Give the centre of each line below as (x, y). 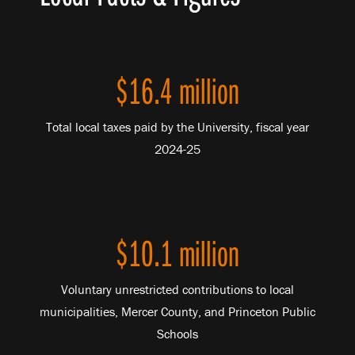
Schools (177, 333)
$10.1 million (177, 252)
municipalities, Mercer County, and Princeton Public (177, 311)
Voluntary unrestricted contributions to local (177, 289)
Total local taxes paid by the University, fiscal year (177, 126)
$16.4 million (177, 90)
